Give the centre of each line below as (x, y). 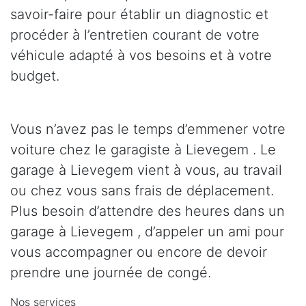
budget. (35, 76)
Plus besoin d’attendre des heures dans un (148, 211)
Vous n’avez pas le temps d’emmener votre (148, 129)
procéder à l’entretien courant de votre (135, 35)
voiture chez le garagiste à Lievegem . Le (143, 150)
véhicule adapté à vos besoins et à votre (141, 56)
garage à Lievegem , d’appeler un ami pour (147, 232)
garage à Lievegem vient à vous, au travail (146, 170)
